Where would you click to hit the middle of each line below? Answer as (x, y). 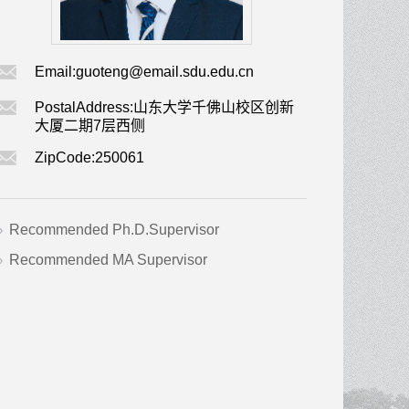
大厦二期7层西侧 (90, 126)
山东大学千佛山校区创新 (214, 107)
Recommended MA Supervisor (108, 260)
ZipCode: (65, 157)
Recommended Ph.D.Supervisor (114, 230)
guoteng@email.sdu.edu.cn (165, 72)
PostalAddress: (84, 107)
